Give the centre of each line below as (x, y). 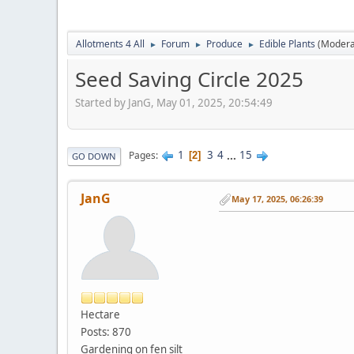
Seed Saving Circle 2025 (189, 79)
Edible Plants (287, 44)
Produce (224, 44)
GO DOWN (94, 156)
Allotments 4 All (110, 44)
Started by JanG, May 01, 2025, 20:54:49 (174, 102)
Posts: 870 (106, 331)
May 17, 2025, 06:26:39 (277, 199)
